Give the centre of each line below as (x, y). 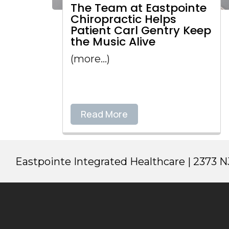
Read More (104, 114)
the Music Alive (113, 42)
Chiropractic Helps (123, 19)
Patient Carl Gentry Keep (141, 30)
